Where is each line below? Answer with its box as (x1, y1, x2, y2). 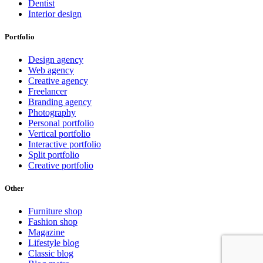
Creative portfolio (28, 160, 93, 171)
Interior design (28, 8, 82, 19)
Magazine (28, 227, 65, 238)
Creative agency (28, 76, 88, 86)
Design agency (28, 55, 83, 65)
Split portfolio (28, 150, 79, 160)
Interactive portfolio (28, 139, 101, 150)
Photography (28, 107, 76, 118)
